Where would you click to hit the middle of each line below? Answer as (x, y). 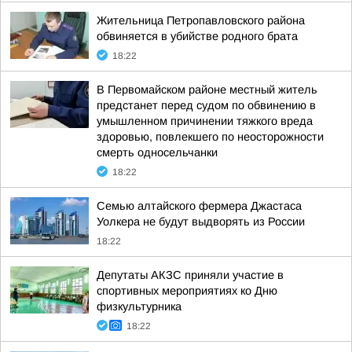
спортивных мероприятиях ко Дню (187, 291)
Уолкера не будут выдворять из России (201, 222)
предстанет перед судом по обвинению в (206, 105)
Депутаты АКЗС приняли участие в (190, 275)
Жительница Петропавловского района (201, 20)
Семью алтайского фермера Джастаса (199, 206)
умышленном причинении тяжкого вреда (205, 121)
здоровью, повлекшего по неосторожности (210, 137)
